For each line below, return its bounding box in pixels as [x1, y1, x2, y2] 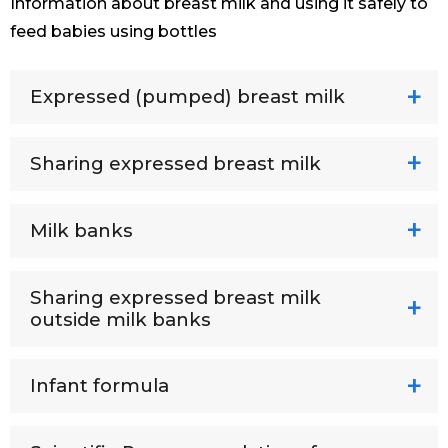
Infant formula [30, 374, 169, 398]
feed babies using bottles [10, 22, 217, 42]
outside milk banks [30, 307, 211, 331]
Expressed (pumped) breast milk [30, 85, 345, 109]
